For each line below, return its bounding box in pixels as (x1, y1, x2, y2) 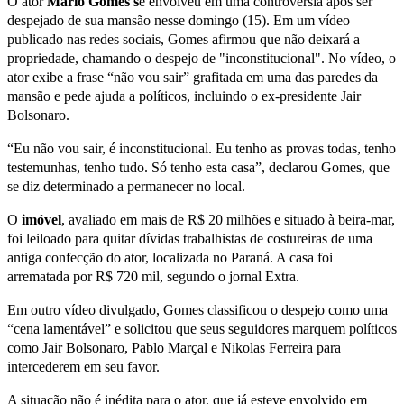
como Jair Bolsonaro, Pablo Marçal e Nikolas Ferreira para (7, 339, 341, 355)
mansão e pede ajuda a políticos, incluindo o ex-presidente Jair (7, 87, 361, 104)
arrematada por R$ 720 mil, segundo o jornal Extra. (7, 268, 299, 284)
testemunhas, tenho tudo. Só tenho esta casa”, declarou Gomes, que (7, 159, 390, 175)
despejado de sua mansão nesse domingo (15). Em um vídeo (7, 12, 350, 28)
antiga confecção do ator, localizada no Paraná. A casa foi (7, 249, 333, 265)
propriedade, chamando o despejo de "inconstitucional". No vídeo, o (7, 50, 396, 66)
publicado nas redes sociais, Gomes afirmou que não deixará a (7, 31, 360, 47)
